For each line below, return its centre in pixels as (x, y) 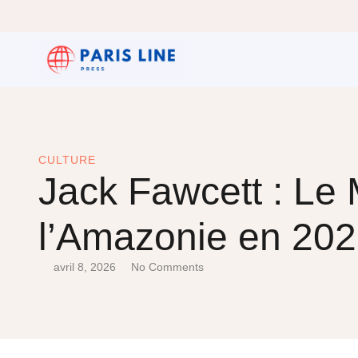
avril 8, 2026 (85, 267)
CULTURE (67, 160)
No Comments (167, 267)
